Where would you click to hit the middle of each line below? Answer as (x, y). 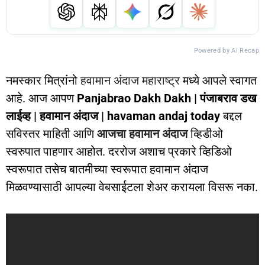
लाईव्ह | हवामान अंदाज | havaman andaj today (113, 116)
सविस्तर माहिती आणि (51, 134)
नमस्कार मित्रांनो (43, 80)
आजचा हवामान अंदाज (142, 134)
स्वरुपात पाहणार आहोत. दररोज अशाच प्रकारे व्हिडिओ (119, 151)
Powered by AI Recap (226, 51)
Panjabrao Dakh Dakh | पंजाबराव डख (167, 98)
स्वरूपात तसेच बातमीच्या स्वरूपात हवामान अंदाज (107, 169)
